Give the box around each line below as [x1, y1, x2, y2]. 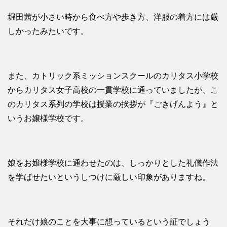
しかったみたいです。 [8, 27, 89, 36]
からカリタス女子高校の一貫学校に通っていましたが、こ [8, 86, 218, 95]
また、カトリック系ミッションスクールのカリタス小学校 [8, 71, 218, 81]
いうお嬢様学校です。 [8, 114, 89, 123]
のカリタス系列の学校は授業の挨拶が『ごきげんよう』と [8, 100, 218, 109]
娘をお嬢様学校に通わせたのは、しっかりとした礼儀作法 [8, 159, 218, 168]
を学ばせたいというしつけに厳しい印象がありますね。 [8, 173, 210, 182]
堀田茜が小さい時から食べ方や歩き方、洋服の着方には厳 [8, 13, 218, 22]
